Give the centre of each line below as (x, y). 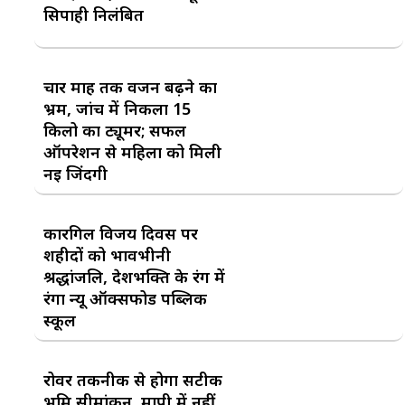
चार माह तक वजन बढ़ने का (130, 87)
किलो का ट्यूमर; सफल (115, 131)
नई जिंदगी (75, 174)
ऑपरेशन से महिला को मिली (132, 152)
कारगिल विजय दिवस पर (121, 234)
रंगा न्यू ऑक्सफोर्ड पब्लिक (125, 299)
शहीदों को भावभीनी (107, 255)
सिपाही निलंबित (94, 14)
